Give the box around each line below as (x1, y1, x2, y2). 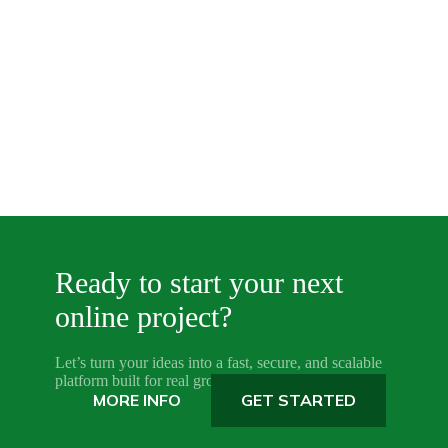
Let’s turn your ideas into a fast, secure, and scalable (55, 354, 382, 372)
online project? (55, 300, 232, 334)
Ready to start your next (55, 266, 343, 300)
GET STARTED (240, 390, 356, 411)
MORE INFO (92, 390, 181, 411)
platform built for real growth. (55, 372, 242, 390)
